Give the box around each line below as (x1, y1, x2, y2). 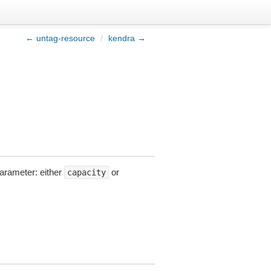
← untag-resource (25, 33, 95, 43)
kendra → (108, 33, 146, 43)
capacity (67, 168, 106, 177)
